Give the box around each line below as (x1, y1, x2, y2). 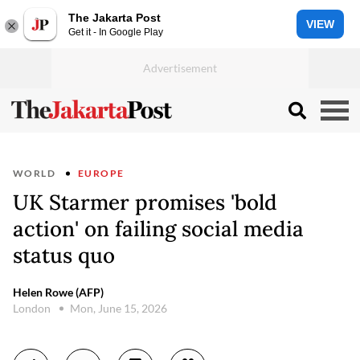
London (13, 301, 51, 315)
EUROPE (78, 167, 125, 179)
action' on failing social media (13, 215, 304, 242)
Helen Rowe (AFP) (13, 285, 104, 299)
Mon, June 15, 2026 (70, 301, 167, 315)
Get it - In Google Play (68, 26, 163, 38)
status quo (13, 242, 115, 268)
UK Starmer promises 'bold (13, 189, 277, 215)
